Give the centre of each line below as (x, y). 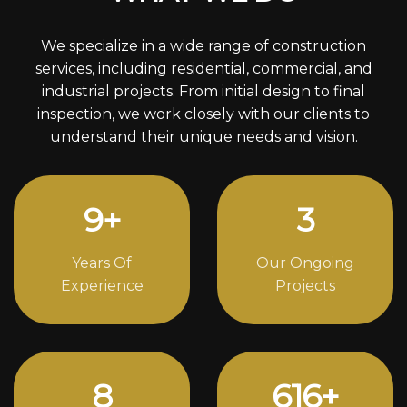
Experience (102, 285)
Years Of (102, 263)
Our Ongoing (305, 263)
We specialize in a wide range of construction (203, 45)
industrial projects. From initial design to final (203, 91)
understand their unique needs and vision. (203, 136)
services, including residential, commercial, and (203, 68)
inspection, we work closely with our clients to (203, 114)
